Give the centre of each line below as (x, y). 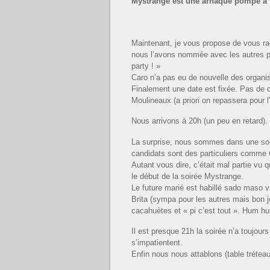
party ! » (146, 66)
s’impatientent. (157, 243)
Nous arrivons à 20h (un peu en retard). (199, 121)
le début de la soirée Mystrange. (187, 176)
